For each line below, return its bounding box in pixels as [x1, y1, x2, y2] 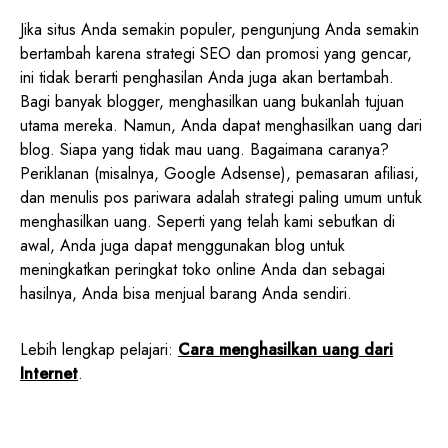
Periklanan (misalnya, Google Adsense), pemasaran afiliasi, [20, 161, 419, 185]
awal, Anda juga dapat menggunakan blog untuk [20, 233, 345, 257]
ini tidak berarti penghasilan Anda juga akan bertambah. [20, 65, 394, 89]
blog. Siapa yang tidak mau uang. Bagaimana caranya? [20, 137, 389, 161]
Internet [20, 361, 78, 385]
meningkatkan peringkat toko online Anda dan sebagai [20, 257, 385, 281]
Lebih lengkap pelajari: [20, 337, 178, 361]
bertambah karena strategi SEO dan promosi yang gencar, [20, 41, 412, 65]
